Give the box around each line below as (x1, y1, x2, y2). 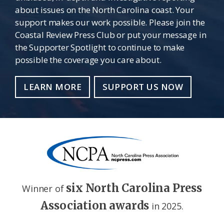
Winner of (22, 182, 66, 194)
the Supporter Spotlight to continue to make (15, 41, 185, 53)
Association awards (40, 198, 149, 212)
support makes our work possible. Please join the (15, 16, 205, 28)
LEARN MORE (23, 80, 82, 92)
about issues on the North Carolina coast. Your (15, 3, 194, 15)
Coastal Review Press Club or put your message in (15, 28, 206, 40)
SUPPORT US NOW (102, 80, 183, 92)
